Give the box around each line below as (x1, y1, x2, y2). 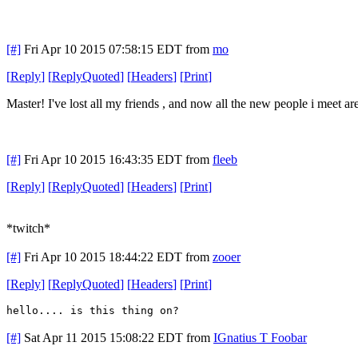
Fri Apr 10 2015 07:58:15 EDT (24, 42, 182, 56)
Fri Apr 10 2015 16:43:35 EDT (24, 152, 182, 166)
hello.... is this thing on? (6, 304, 179, 316)
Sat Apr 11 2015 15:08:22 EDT (24, 330, 183, 344)
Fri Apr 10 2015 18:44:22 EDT (24, 249, 182, 264)
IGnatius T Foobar (213, 330, 307, 344)
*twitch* (6, 221, 50, 235)
